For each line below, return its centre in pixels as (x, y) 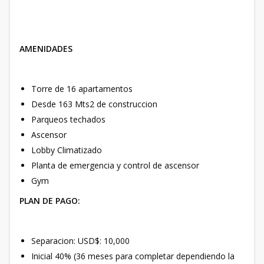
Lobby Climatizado (68, 150)
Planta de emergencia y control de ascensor (115, 165)
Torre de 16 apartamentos (83, 88)
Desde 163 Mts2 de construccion (95, 104)
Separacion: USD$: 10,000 (80, 240)
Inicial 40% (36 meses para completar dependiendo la (133, 256)
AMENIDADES (46, 48)
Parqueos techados (70, 119)
